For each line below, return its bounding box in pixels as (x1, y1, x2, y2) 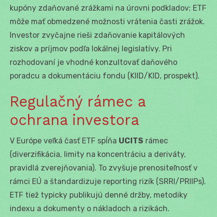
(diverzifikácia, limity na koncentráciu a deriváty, (10, 149, 186, 159)
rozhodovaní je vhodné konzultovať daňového (10, 57, 177, 67)
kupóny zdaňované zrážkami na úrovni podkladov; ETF (10, 3, 206, 13)
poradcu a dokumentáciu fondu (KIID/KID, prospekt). (10, 71, 200, 80)
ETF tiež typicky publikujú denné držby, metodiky (10, 190, 187, 200)
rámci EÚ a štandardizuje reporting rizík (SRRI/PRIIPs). (10, 176, 206, 186)
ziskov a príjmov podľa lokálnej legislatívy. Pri (10, 44, 172, 53)
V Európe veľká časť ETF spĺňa (10, 136, 119, 145)
